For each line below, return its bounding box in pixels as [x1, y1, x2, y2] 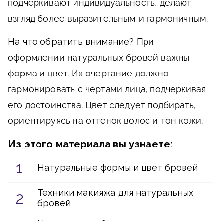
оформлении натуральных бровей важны [8, 52, 190, 63]
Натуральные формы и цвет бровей [37, 162, 198, 173]
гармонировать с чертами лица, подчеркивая [8, 84, 206, 94]
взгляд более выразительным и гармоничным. [8, 13, 208, 24]
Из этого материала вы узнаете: [8, 138, 173, 150]
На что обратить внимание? [8, 37, 134, 47]
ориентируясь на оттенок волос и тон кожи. [8, 115, 203, 126]
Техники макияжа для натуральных [37, 187, 193, 198]
